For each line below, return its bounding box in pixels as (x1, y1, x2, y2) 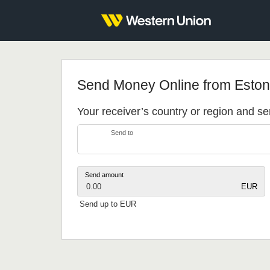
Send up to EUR (80, 199, 136, 209)
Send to (111, 129, 133, 136)
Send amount (85, 171, 124, 178)
